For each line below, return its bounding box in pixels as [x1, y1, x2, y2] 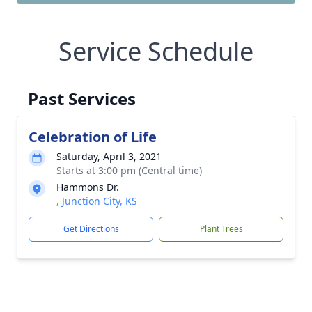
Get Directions [63, 223, 119, 235]
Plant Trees [199, 223, 243, 235]
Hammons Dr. [56, 180, 119, 194]
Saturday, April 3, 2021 [56, 150, 162, 163]
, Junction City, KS [56, 194, 137, 208]
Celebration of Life [29, 127, 157, 146]
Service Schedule [58, 34, 253, 68]
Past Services [28, 87, 136, 110]
